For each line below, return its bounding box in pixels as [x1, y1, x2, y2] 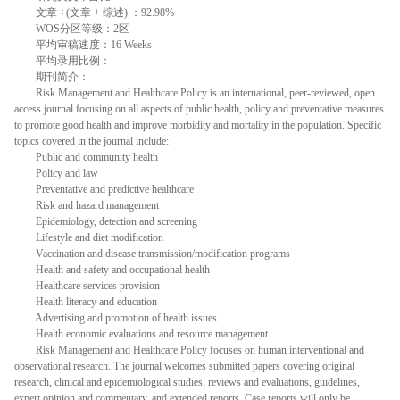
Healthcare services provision [14, 279, 160, 292]
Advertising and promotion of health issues [14, 311, 217, 324]
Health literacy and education [14, 295, 157, 308]
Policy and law [14, 166, 98, 179]
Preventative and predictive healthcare [14, 182, 194, 196]
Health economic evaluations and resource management [14, 327, 268, 340]
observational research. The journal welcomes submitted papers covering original [14, 359, 354, 372]
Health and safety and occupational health [14, 262, 210, 276]
